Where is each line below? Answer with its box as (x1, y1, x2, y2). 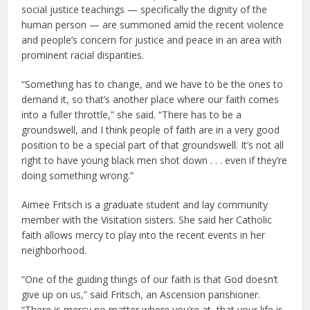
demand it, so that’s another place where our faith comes (21, 93, 280, 107)
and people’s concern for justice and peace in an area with (21, 33, 282, 47)
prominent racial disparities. (21, 48, 145, 62)
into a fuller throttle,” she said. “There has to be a (21, 108, 242, 122)
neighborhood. (21, 244, 87, 257)
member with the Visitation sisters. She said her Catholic (21, 213, 273, 227)
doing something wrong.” (21, 169, 134, 183)
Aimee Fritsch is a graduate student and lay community (21, 198, 268, 212)
